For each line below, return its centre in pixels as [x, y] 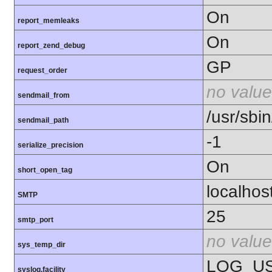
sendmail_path [43, 121]
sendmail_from [44, 96]
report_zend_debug [51, 46]
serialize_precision [50, 145]
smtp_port [36, 220]
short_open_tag [45, 170]
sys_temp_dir [42, 245]
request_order [42, 71]
